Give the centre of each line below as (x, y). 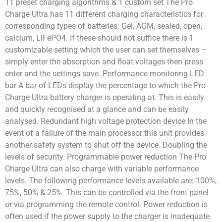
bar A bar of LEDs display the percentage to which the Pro (105, 85)
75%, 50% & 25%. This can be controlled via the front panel (107, 192)
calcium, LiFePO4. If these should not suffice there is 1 (99, 38)
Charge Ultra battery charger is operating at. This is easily (105, 97)
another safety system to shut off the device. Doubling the (106, 145)
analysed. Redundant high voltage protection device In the (106, 121)
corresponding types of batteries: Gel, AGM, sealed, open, (104, 26)
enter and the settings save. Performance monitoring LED (105, 73)
